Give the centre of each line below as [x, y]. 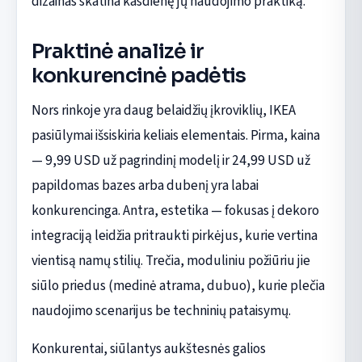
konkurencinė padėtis [139, 76]
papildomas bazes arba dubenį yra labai [145, 185]
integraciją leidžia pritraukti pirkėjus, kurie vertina [174, 235]
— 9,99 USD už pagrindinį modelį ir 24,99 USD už [170, 160]
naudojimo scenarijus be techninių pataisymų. [161, 310]
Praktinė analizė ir [118, 52]
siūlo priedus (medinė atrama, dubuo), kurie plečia [178, 285]
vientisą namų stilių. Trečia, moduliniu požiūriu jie [170, 260]
